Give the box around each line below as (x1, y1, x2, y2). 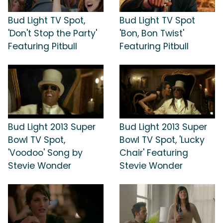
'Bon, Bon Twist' (119, 27, 184, 40)
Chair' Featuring (119, 146, 188, 159)
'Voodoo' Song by (8, 146, 83, 159)
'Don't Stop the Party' (8, 27, 97, 40)
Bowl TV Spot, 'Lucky (119, 133, 205, 146)
